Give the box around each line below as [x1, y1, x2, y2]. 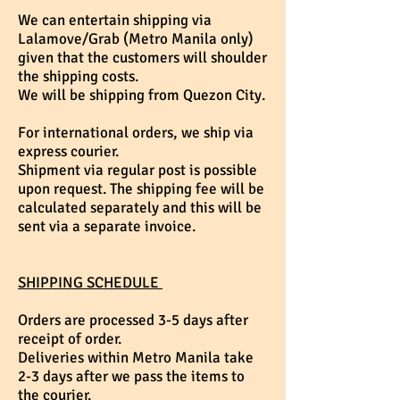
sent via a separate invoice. [18, 217, 199, 237]
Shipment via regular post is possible [18, 161, 257, 180]
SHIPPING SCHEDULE [18, 273, 162, 293]
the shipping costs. [18, 67, 138, 87]
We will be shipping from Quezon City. [18, 86, 265, 105]
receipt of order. [18, 329, 125, 349]
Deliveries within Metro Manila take [18, 348, 254, 368]
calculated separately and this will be [18, 198, 262, 218]
